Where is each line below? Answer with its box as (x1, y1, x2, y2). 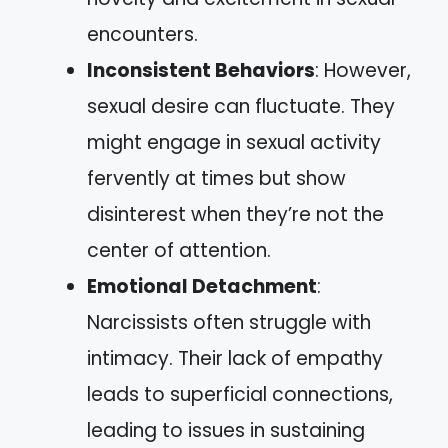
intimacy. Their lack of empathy (87, 345, 383, 372)
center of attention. (87, 237, 271, 264)
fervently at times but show (87, 165, 346, 192)
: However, (315, 57, 411, 84)
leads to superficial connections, (87, 381, 393, 408)
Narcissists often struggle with (87, 309, 371, 336)
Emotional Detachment (87, 273, 317, 300)
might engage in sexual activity (87, 129, 381, 156)
